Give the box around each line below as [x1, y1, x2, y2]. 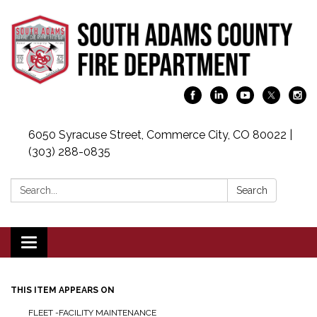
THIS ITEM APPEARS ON [11, 284, 115, 295]
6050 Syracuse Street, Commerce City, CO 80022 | [28, 127, 292, 142]
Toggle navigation [28, 236, 122, 250]
